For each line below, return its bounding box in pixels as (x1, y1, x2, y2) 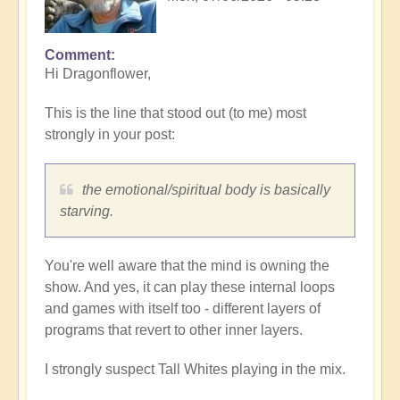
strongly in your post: (45, 126, 175, 142)
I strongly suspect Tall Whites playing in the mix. (45, 361, 346, 377)
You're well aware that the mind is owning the (45, 257, 329, 273)
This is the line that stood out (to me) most (45, 104, 306, 121)
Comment (45, 46, 111, 62)
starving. (60, 203, 113, 219)
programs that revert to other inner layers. (45, 321, 303, 337)
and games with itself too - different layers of (45, 300, 321, 316)
